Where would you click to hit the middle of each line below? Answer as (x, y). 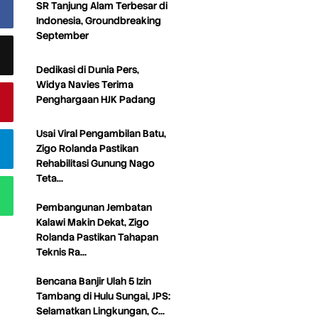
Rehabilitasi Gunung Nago (96, 163)
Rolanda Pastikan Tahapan (98, 237)
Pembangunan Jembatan (94, 207)
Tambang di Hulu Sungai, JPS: (104, 296)
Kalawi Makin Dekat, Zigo (93, 222)
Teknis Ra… (62, 252)
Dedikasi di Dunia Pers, (88, 70)
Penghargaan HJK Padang (96, 99)
